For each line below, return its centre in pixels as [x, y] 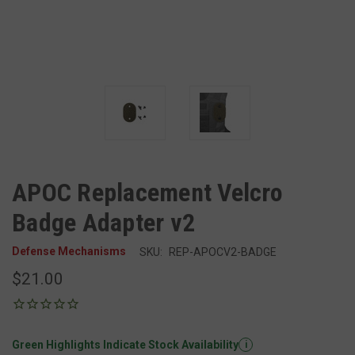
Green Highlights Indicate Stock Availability [125, 344]
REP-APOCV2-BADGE [222, 252]
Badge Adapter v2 [103, 222]
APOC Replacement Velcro [147, 192]
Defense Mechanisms [69, 252]
